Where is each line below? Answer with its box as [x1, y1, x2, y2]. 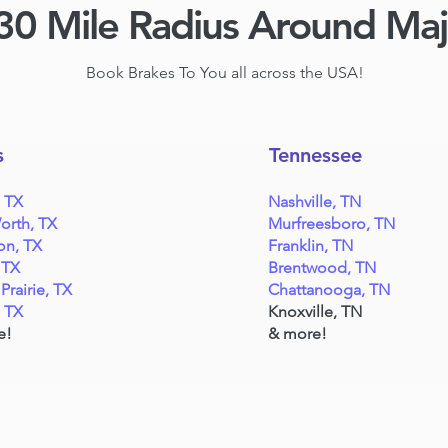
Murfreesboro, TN [268, 214, 396, 233]
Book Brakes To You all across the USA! [85, 63, 364, 82]
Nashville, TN [268, 192, 362, 211]
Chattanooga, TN [268, 280, 391, 299]
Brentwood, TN [268, 258, 377, 277]
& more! [268, 324, 328, 343]
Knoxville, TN [268, 302, 363, 321]
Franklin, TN [268, 236, 354, 255]
